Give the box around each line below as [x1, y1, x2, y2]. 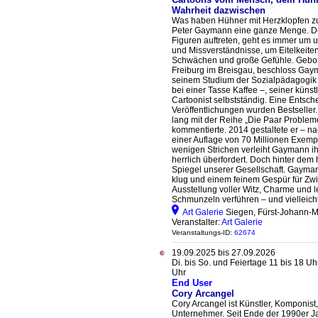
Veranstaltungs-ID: [172, 229, 234, 236]
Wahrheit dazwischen [172, 5, 265, 16]
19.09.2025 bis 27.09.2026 [172, 248, 275, 258]
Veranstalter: [172, 217, 221, 227]
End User [172, 278, 212, 288]
